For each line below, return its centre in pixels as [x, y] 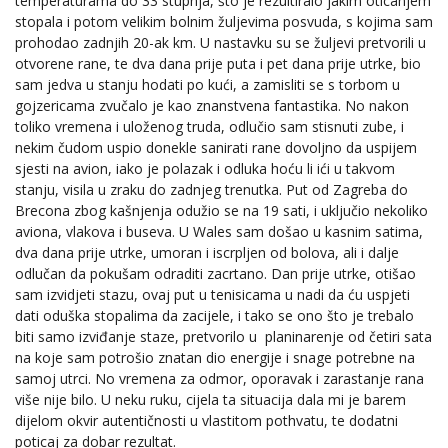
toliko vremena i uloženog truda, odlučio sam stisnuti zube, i [209, 126]
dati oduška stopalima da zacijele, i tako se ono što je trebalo [214, 315]
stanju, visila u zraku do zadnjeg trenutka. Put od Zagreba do [211, 189]
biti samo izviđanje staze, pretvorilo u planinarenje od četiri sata [223, 336]
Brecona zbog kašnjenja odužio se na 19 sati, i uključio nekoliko [221, 210]
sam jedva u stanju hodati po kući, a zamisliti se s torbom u [207, 84]
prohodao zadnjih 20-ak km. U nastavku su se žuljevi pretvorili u [220, 42]
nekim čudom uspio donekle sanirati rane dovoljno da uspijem [216, 147]
